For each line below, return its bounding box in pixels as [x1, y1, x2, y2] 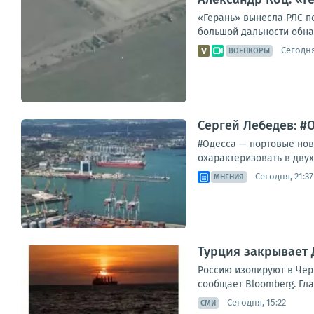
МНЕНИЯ [214, 172, 244, 182]
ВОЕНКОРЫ [228, 46, 270, 55]
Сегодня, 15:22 [227, 297, 286, 308]
